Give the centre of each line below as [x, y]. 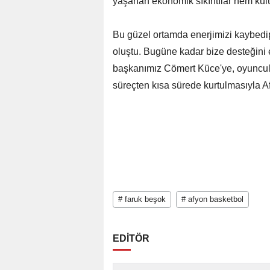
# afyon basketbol [212, 199]
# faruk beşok [142, 199]
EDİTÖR [131, 239]
